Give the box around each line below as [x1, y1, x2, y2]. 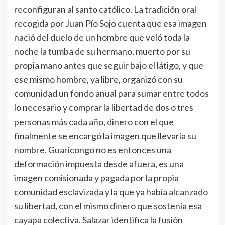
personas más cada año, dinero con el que [14, 116, 174, 128]
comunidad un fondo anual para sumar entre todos [14, 88, 209, 99]
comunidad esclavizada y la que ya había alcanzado [14, 186, 208, 198]
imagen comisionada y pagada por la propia [14, 172, 179, 184]
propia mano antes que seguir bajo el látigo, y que [14, 60, 203, 71]
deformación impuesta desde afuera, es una [14, 158, 184, 170]
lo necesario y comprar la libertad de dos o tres [14, 102, 193, 114]
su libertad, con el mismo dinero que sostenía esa [14, 200, 202, 212]
